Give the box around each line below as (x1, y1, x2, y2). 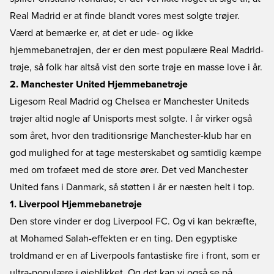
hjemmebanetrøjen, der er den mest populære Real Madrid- (10, 45, 264, 55)
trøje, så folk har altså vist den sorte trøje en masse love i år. (10, 62, 262, 72)
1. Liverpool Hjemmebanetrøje (10, 199, 142, 209)
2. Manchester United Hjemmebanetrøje (10, 80, 188, 89)
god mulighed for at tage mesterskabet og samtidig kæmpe (10, 148, 262, 158)
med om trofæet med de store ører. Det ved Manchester (10, 165, 248, 175)
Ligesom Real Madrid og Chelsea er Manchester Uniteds (10, 97, 249, 106)
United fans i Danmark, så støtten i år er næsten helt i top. (10, 182, 254, 192)
